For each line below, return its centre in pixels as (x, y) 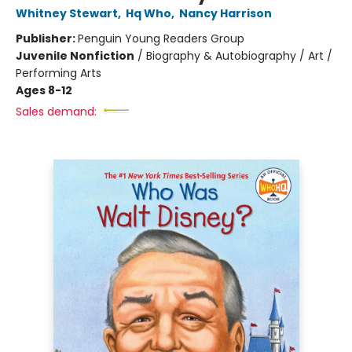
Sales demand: (56, 112)
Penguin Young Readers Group (161, 38)
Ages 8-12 (44, 90)
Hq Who (148, 13)
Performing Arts (59, 73)
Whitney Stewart (67, 13)
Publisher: (47, 38)
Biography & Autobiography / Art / (239, 56)
